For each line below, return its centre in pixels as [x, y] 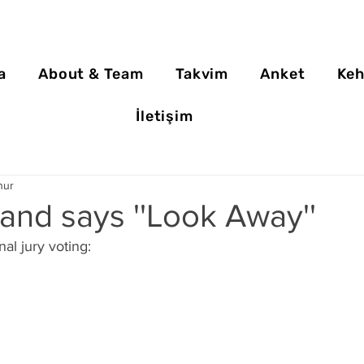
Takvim [202, 74]
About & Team [91, 74]
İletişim [165, 116]
